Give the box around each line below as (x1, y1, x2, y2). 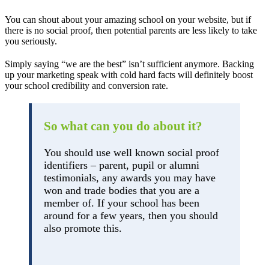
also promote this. (44, 222, 122, 234)
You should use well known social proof (44, 146, 219, 159)
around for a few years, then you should (44, 209, 218, 222)
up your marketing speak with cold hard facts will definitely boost (5, 69, 253, 80)
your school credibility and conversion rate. (5, 80, 168, 91)
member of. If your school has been (44, 196, 199, 209)
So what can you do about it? (44, 118, 202, 133)
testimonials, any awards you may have (44, 171, 216, 184)
